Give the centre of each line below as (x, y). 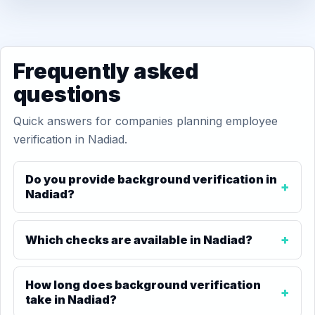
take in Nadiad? (71, 300)
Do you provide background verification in (151, 179)
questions (67, 94)
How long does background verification (143, 285)
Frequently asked (106, 71)
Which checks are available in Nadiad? (139, 239)
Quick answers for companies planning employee (146, 121)
